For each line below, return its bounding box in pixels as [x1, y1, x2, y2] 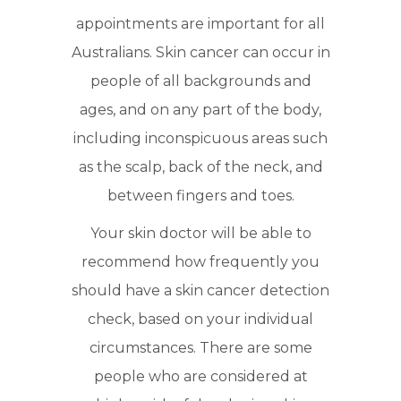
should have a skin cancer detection [72, 282, 329, 300]
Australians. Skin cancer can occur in [71, 44, 330, 62]
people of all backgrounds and [90, 73, 311, 90]
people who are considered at [93, 368, 308, 386]
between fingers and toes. [107, 187, 294, 205]
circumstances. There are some [89, 339, 312, 357]
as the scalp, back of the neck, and [78, 158, 323, 176]
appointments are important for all [76, 15, 325, 33]
